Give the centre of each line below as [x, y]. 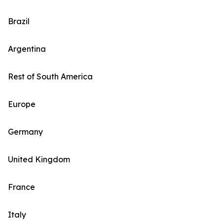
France [21, 187]
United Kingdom [39, 160]
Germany [25, 132]
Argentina [27, 49]
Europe [22, 104]
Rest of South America [50, 77]
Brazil [19, 21]
